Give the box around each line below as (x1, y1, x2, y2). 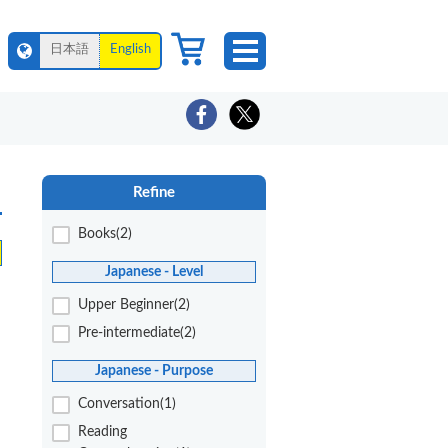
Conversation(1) (78, 396, 176, 411)
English (109, 43, 151, 56)
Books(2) (78, 227, 132, 241)
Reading (78, 424, 127, 439)
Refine (133, 185, 175, 200)
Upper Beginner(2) (78, 297, 190, 312)
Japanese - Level (105, 263, 203, 279)
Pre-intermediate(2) (78, 325, 196, 340)
